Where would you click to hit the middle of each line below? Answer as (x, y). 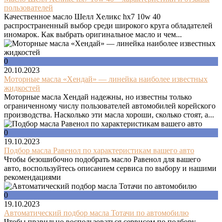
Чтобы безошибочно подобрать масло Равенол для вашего (102, 159)
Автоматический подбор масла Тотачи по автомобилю (96, 213)
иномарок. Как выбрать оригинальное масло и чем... (93, 34)
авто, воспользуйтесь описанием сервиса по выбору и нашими (110, 168)
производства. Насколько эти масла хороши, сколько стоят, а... (109, 115)
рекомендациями (32, 177)
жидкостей (22, 88)
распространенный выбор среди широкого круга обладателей (108, 26)
